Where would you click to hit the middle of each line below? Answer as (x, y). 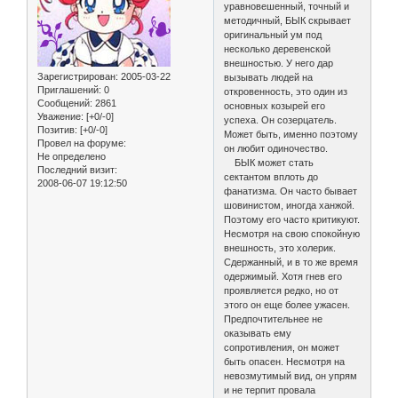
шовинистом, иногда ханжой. (290, 205)
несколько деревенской (278, 48)
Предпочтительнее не (274, 318)
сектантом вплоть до (271, 176)
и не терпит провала (270, 390)
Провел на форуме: (82, 143)
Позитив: (57, 129)
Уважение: (60, 116)
